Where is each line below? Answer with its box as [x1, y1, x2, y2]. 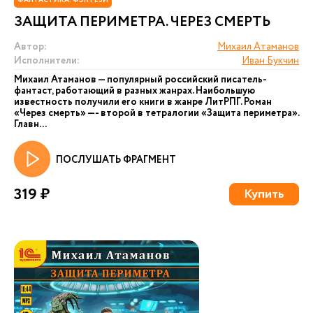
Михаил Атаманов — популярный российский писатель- [14, 73, 267, 87]
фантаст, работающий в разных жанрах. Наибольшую [14, 84, 255, 98]
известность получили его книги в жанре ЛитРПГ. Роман [14, 95, 272, 109]
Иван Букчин [242, 54, 299, 68]
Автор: [14, 40, 47, 54]
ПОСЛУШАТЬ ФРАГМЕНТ [56, 153, 176, 167]
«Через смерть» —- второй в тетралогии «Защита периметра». [14, 106, 299, 120]
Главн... [14, 117, 47, 131]
